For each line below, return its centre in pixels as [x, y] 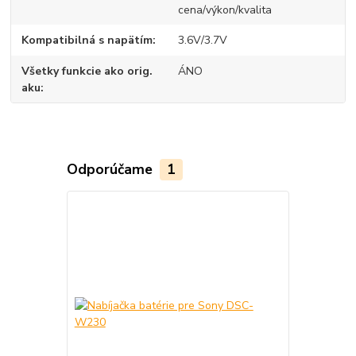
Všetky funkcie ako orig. [87, 71]
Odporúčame [111, 170]
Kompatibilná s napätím [87, 41]
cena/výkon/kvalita [224, 10]
